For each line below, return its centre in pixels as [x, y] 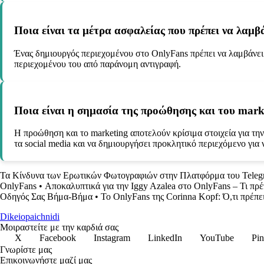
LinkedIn [165, 238]
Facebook [58, 238]
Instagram [112, 238]
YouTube [217, 238]
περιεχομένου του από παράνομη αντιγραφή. [98, 64]
